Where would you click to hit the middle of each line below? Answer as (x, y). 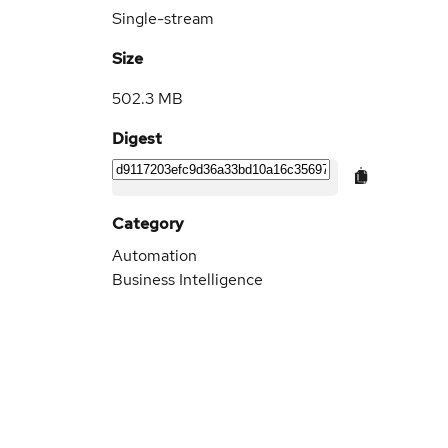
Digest (137, 138)
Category (148, 223)
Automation (154, 255)
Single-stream (163, 18)
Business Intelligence (187, 279)
